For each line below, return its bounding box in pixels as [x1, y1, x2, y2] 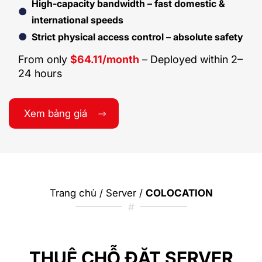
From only [18, 53, 70, 65]
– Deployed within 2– [139, 53, 243, 65]
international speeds [32, 13, 123, 26]
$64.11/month [70, 53, 139, 65]
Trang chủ [49, 187, 96, 199]
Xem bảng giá [24, 107, 87, 119]
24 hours [18, 67, 62, 80]
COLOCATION [145, 187, 213, 199]
